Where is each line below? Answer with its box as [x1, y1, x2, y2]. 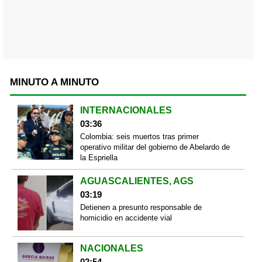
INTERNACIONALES [80, 105, 172, 115]
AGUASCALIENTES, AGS [80, 175, 194, 186]
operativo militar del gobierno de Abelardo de [80, 142, 230, 151]
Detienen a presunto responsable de [80, 202, 202, 212]
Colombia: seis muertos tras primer [80, 132, 199, 141]
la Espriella [80, 153, 118, 162]
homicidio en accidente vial [80, 213, 172, 222]
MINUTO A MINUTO [10, 76, 99, 88]
